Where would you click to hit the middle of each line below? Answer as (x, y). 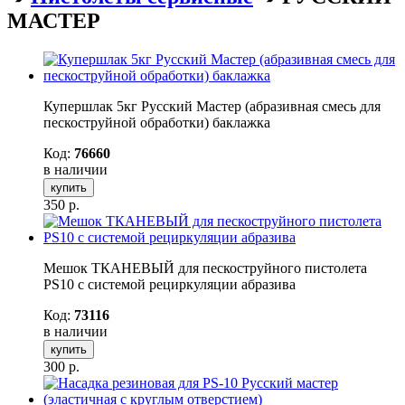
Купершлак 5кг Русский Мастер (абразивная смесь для (212, 106)
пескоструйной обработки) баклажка (157, 122)
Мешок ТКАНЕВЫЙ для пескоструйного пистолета (205, 268)
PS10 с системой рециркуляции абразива (170, 284)
